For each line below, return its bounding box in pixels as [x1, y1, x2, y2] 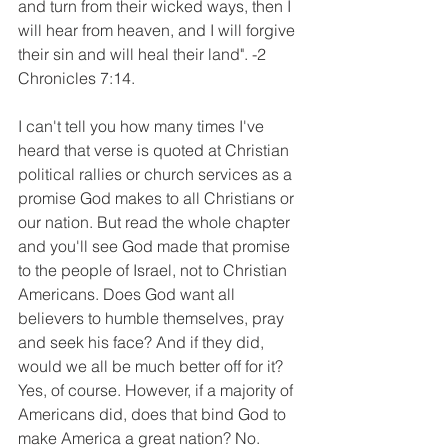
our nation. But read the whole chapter [18, 212, 294, 232]
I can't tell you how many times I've [18, 116, 268, 136]
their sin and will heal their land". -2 [18, 44, 270, 64]
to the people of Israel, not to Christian [18, 260, 291, 280]
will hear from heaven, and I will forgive [18, 20, 299, 40]
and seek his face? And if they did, [18, 332, 268, 352]
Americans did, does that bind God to [18, 404, 290, 424]
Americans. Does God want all [18, 284, 239, 304]
